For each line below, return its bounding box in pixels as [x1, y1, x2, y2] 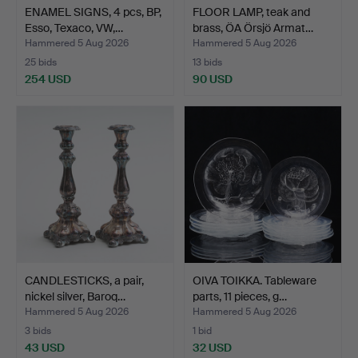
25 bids [25, 55, 57, 69]
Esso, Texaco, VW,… [25, 20, 123, 35]
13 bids [193, 55, 222, 69]
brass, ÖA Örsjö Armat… [193, 20, 313, 35]
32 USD [193, 340, 232, 355]
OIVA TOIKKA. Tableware [193, 272, 316, 288]
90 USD [193, 71, 233, 86]
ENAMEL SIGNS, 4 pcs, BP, [25, 4, 161, 19]
